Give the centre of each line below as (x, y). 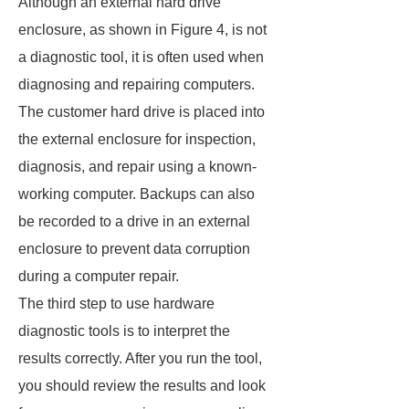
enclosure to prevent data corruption (134, 249)
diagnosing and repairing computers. (136, 84)
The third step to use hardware (116, 304)
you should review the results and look (142, 386)
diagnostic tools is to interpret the (124, 331)
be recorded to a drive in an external (134, 221)
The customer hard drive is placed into (142, 112)
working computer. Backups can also (136, 194)
